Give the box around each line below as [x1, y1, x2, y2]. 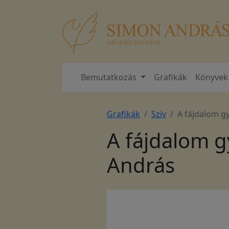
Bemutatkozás [81, 72, 139, 83]
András [107, 151, 175, 179]
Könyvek [195, 72, 228, 83]
